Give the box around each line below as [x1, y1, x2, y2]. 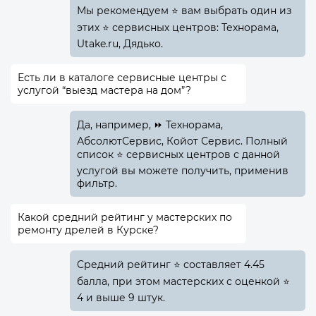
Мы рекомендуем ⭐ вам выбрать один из [76, 4, 291, 17]
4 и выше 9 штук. [76, 291, 165, 304]
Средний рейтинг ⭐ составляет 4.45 [76, 257, 265, 271]
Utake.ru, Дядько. [76, 37, 163, 50]
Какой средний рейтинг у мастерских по [18, 210, 232, 224]
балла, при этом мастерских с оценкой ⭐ [76, 274, 290, 288]
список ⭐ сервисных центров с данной [76, 147, 280, 161]
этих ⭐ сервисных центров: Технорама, [76, 20, 279, 34]
